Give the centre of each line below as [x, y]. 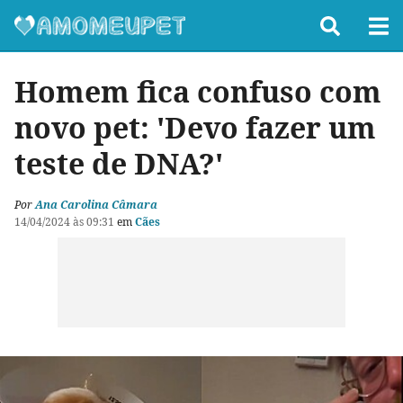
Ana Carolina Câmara [96, 205]
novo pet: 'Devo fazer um [195, 127]
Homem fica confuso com [198, 91]
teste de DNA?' [119, 163]
